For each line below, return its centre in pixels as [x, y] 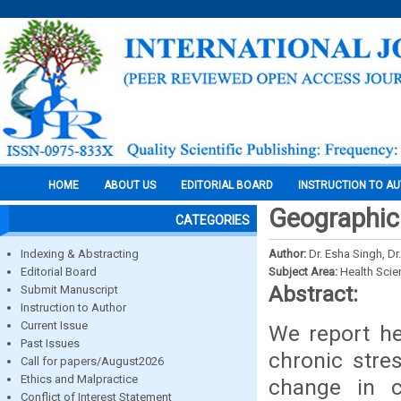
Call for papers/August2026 [92, 361]
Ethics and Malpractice [79, 379]
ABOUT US [130, 185]
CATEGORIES [213, 220]
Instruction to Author [73, 307]
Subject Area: [304, 272]
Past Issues [50, 343]
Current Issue [54, 325]
